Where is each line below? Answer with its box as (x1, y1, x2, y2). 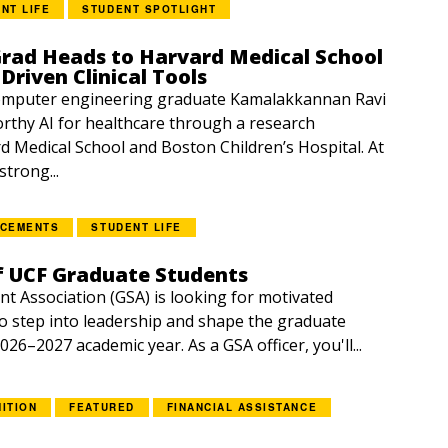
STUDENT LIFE (91, 220, 182, 234)
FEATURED (69, 400, 135, 414)
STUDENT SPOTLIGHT (82, 2, 217, 16)
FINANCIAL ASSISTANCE (166, 400, 318, 414)
